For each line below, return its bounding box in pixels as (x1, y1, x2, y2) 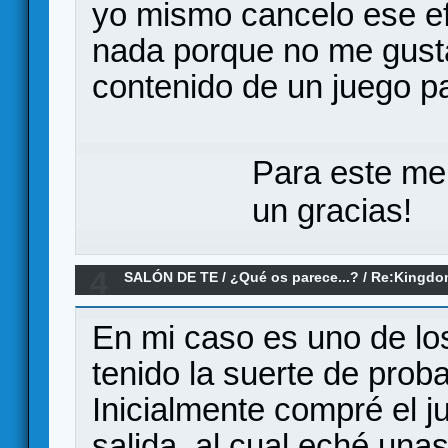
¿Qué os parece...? (230, 268, 360, 285)
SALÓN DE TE (124, 268, 219, 285)
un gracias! (252, 191, 412, 229)
